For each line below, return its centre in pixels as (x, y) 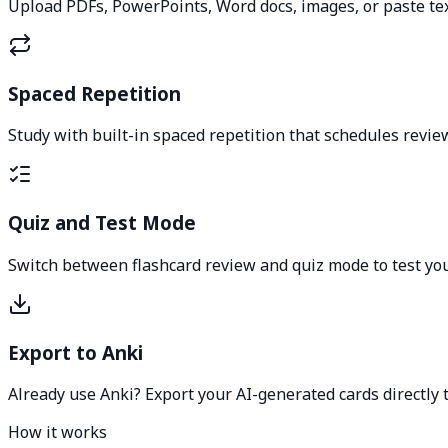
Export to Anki (75, 352)
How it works (57, 432)
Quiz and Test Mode (102, 223)
